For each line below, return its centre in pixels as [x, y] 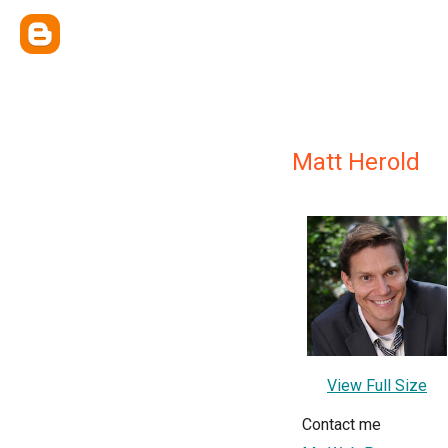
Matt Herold [356, 162]
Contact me [341, 424]
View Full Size [377, 385]
